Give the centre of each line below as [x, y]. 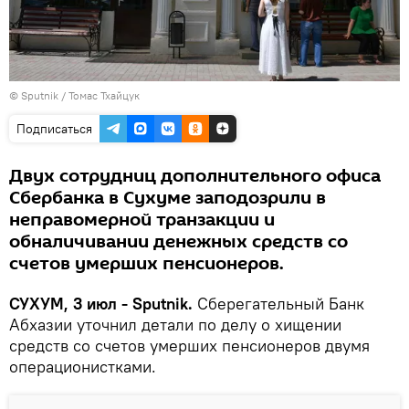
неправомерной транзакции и [142, 220]
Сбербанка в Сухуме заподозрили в [168, 199]
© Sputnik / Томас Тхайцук [74, 96]
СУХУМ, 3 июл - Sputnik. [101, 304]
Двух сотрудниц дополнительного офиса [195, 177]
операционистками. [83, 367]
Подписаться [54, 129]
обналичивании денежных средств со [178, 242]
